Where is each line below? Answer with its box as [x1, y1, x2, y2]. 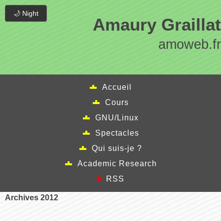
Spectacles [95, 129, 139, 137]
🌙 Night [13, 9, 38, 17]
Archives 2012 [11, 193, 58, 202]
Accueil [102, 83, 132, 91]
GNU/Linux [95, 113, 139, 122]
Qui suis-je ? [92, 144, 142, 152]
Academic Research [77, 159, 157, 168]
